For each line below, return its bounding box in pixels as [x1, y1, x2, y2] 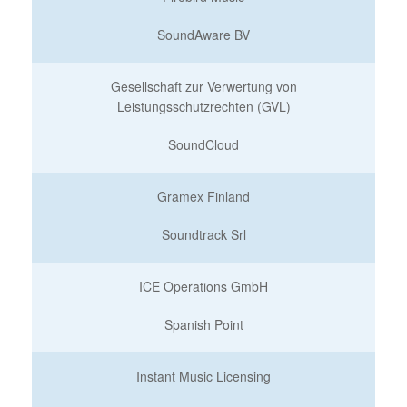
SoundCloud [168, 135, 239, 154]
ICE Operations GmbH [139, 277, 268, 295]
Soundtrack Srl [161, 225, 246, 243]
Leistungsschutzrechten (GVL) [116, 97, 291, 115]
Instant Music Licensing [136, 367, 271, 385]
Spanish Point [164, 315, 243, 333]
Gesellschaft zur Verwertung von [110, 77, 297, 95]
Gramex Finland [157, 187, 250, 205]
